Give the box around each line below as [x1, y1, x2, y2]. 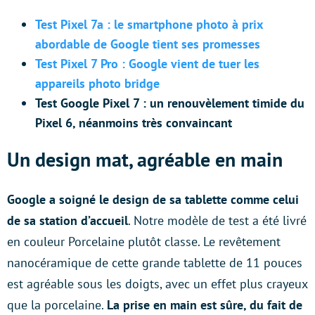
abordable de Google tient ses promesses [35, 36, 260, 53]
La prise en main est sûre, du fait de [107, 297, 302, 314]
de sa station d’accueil [7, 212, 128, 229]
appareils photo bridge [35, 75, 160, 92]
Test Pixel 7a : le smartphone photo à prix [35, 16, 262, 33]
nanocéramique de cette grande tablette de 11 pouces [7, 255, 302, 271]
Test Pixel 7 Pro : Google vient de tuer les [35, 56, 259, 72]
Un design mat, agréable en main [7, 146, 283, 173]
